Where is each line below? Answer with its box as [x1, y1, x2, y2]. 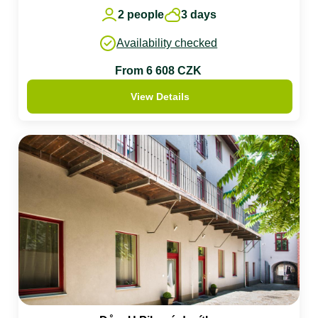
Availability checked [116, 37, 218, 49]
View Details [130, 90, 190, 102]
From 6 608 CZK [115, 65, 202, 77]
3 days [180, 9, 216, 21]
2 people [117, 9, 164, 21]
